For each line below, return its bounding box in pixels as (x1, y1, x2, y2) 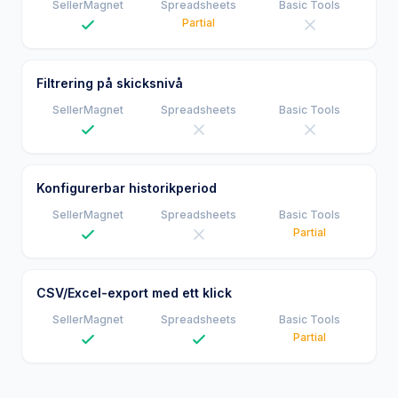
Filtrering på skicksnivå (36, 61, 183, 76)
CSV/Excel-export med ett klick (36, 271, 232, 286)
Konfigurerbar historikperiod (36, 166, 217, 181)
